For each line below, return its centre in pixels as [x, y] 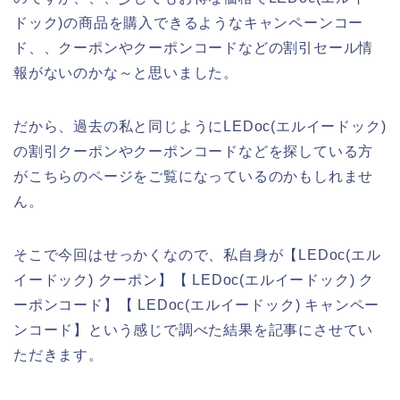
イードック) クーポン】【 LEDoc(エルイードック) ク [194, 280]
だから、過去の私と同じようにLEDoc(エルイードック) [200, 127]
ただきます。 [58, 355]
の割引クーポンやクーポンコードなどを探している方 [194, 152]
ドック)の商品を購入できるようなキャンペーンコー [189, 23]
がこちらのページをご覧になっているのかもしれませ [194, 177]
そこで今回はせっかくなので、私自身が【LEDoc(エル [197, 255]
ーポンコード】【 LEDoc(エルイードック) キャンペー [197, 305]
